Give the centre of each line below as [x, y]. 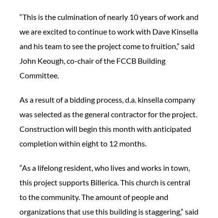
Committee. [39, 75]
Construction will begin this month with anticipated [105, 128]
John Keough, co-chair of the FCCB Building [92, 60]
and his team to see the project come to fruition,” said [107, 46]
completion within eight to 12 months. [83, 143]
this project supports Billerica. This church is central [105, 182]
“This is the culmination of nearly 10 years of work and [109, 17]
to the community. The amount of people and [94, 197]
